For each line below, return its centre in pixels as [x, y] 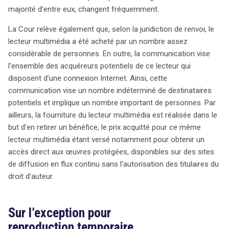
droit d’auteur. [31, 176]
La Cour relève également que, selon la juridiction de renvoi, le [111, 29]
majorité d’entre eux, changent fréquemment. [84, 9]
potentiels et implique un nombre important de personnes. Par [112, 102]
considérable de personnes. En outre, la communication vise [109, 53]
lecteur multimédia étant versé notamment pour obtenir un [106, 139]
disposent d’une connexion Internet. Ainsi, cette [88, 78]
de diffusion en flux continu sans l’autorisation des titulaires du [113, 164]
